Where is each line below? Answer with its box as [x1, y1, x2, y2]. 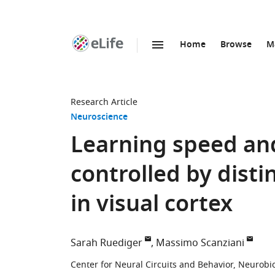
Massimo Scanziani [156, 236, 244, 250]
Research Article [71, 96, 137, 109]
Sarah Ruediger [71, 236, 142, 250]
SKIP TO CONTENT [104, 52, 180, 64]
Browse [220, 38, 252, 52]
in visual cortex [71, 188, 233, 224]
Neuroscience [71, 110, 128, 125]
